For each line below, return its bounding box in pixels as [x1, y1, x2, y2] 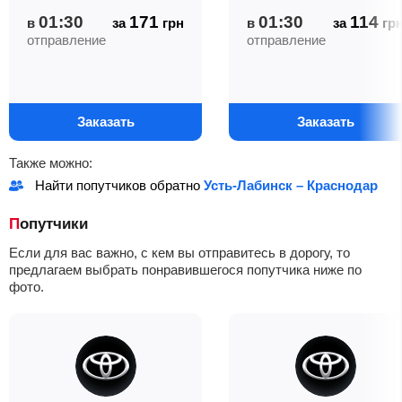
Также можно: [9, 155, 92, 170]
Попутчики [20, 215, 88, 232]
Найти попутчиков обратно [35, 178, 204, 193]
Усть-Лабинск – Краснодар [204, 178, 378, 193]
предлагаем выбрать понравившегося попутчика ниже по [9, 262, 362, 277]
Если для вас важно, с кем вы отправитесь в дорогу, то [9, 245, 350, 260]
